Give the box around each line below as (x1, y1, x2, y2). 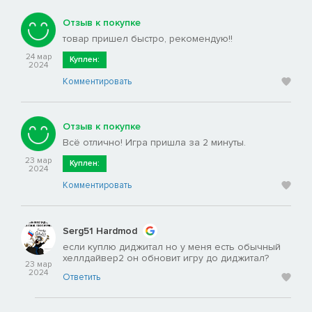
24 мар (25, 52, 52, 63)
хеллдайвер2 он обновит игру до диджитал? (63, 252, 269, 265)
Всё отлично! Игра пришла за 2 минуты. (63, 136, 246, 149)
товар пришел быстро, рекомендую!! (63, 33, 233, 45)
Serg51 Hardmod (63, 224, 137, 237)
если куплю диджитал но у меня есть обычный (63, 241, 281, 253)
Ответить (63, 272, 100, 283)
